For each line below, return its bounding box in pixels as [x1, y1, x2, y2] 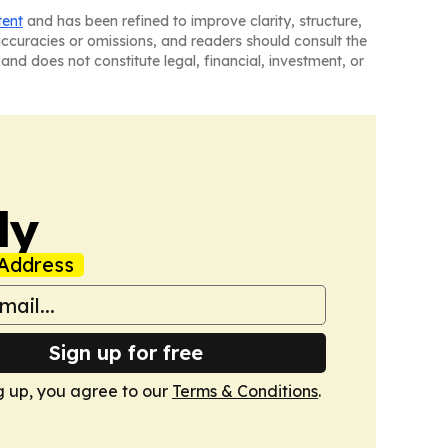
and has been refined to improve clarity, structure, [23, 12, 362, 31]
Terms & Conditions [172, 381, 318, 402]
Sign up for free [49, 340, 203, 366]
